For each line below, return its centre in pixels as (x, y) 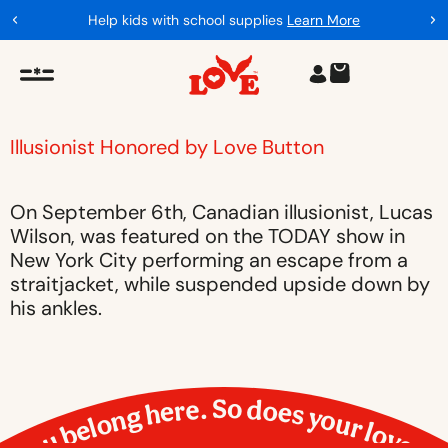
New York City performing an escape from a (209, 260)
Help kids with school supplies (188, 20)
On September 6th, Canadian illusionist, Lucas (221, 212)
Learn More (324, 20)
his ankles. (56, 308)
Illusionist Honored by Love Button (167, 147)
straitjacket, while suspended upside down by (220, 284)
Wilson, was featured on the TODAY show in (207, 236)
